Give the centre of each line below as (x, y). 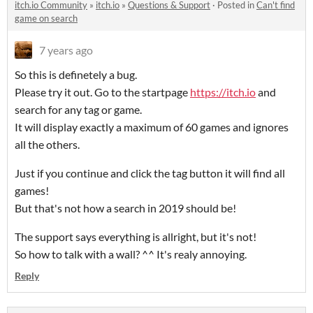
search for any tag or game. (78, 110)
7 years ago (66, 50)
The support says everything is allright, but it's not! (136, 237)
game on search (46, 19)
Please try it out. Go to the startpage (102, 92)
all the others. (47, 145)
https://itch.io (223, 92)
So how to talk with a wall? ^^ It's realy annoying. (131, 254)
